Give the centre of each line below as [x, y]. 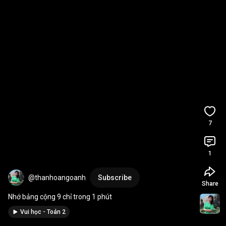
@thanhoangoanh [57, 178]
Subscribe [115, 178]
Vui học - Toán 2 [43, 212]
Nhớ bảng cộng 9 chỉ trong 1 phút [60, 197]
